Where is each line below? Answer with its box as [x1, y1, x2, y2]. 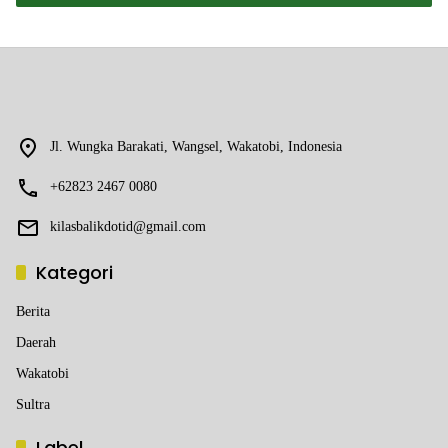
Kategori [36, 259, 113, 285]
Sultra [16, 396, 50, 412]
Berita [16, 303, 50, 319]
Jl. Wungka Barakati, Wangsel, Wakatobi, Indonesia [50, 138, 342, 154]
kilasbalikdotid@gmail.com [50, 218, 206, 234]
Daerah [16, 334, 56, 350]
